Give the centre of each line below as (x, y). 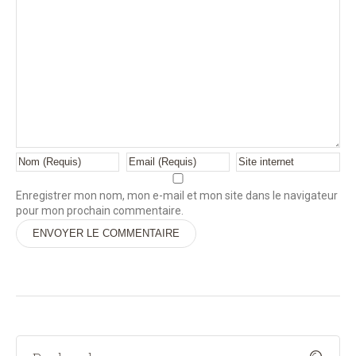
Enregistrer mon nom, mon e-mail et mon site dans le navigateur (177, 196)
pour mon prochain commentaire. (100, 211)
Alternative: (41, 256)
